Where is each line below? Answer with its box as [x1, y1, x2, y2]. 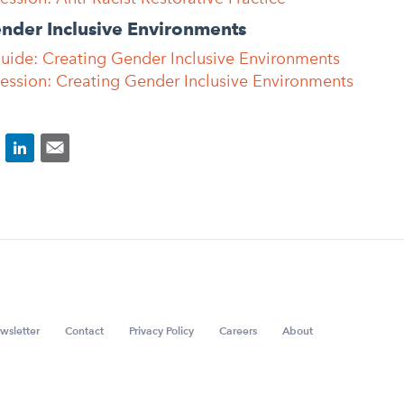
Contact [65, 324, 104, 337]
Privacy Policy [129, 324, 194, 337]
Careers [219, 324, 257, 337]
